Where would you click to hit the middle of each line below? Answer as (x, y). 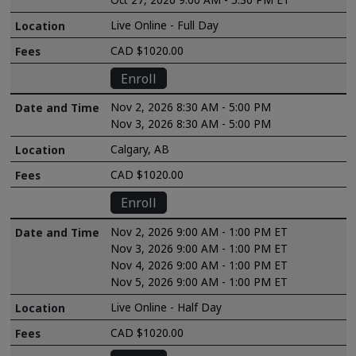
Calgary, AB (140, 149)
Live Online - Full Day (165, 25)
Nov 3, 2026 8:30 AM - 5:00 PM (191, 124)
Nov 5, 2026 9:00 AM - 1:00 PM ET (199, 281)
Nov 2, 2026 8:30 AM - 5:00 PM (191, 107)
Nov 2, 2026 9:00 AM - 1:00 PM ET (199, 231)
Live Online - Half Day (166, 307)
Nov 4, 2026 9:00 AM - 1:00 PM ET (199, 265)
